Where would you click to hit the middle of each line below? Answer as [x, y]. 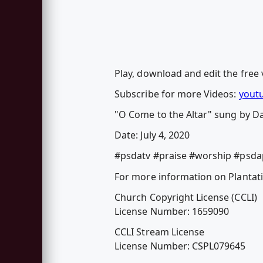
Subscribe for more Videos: [177, 94]
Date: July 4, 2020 [152, 135]
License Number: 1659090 [172, 211]
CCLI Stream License [160, 232]
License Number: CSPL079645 [180, 246]
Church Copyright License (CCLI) [186, 197]
